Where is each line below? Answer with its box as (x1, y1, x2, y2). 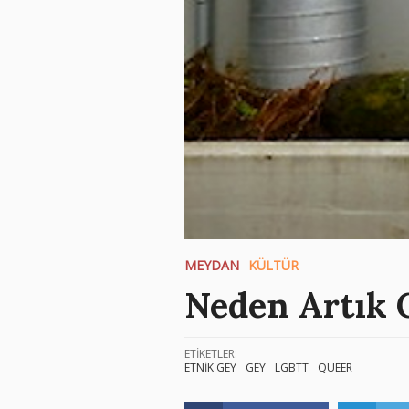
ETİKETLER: (184, 345, 237, 362)
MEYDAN (184, 256, 239, 274)
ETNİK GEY (184, 359, 236, 375)
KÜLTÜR (248, 256, 299, 274)
